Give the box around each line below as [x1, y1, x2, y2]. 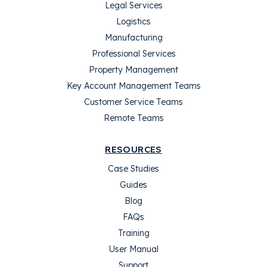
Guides [120, 179, 147, 190]
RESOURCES [105, 144, 162, 155]
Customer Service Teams [84, 97, 183, 107]
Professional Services [91, 48, 176, 59]
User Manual [108, 244, 159, 254]
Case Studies [108, 163, 159, 174]
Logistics [116, 16, 151, 27]
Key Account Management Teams [66, 80, 201, 91]
